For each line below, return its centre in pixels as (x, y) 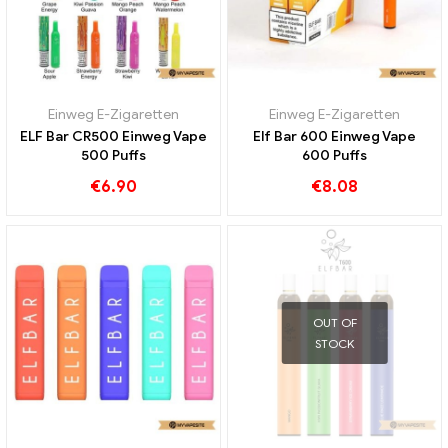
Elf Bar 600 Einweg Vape (334, 137)
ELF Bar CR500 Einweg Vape (113, 137)
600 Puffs (334, 156)
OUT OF (334, 322)
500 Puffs (113, 156)
